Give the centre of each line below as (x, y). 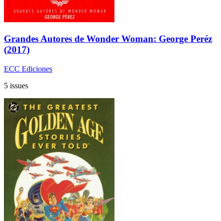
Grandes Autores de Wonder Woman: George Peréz (108, 38)
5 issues (16, 85)
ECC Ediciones (28, 69)
